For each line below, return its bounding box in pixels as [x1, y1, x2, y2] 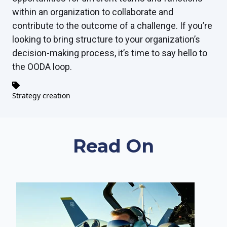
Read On [73, 134, 154, 157]
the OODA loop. [12, 61, 72, 72]
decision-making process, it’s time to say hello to [12, 47, 207, 58]
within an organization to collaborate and [12, 6, 173, 17]
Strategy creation [12, 90, 70, 100]
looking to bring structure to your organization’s [12, 33, 200, 45]
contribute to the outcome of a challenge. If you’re [12, 20, 212, 31]
